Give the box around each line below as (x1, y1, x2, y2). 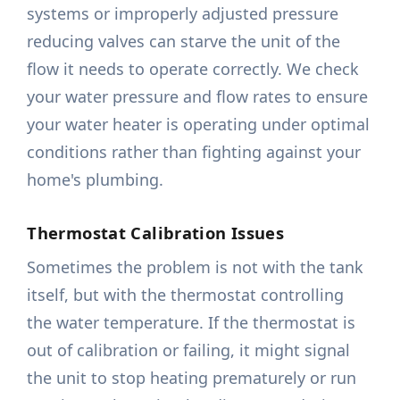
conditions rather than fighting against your (27, 141, 362, 163)
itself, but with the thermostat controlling (27, 284, 345, 306)
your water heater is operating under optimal (27, 113, 371, 136)
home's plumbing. (27, 169, 164, 191)
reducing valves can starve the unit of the (27, 30, 341, 53)
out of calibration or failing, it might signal (27, 339, 351, 362)
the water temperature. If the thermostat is (27, 312, 356, 334)
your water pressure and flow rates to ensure (27, 86, 369, 108)
